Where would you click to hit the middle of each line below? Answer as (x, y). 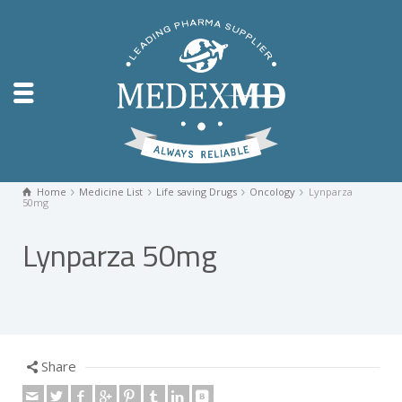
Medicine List (111, 192)
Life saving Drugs (196, 192)
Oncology (273, 192)
